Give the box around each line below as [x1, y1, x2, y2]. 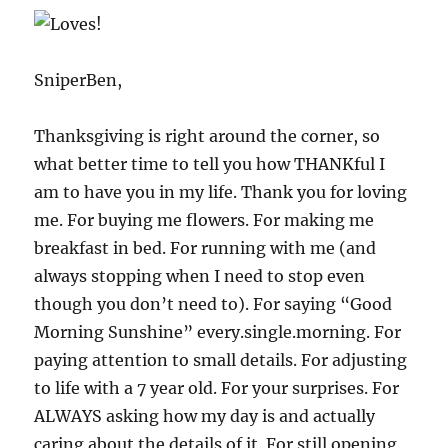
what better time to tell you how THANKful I [34, 153, 386, 174]
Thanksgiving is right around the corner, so [34, 125, 381, 146]
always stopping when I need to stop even [34, 265, 366, 286]
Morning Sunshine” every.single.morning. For [34, 321, 402, 342]
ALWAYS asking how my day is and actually [34, 405, 376, 426]
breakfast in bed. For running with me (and [34, 237, 377, 258]
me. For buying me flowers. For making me [34, 209, 375, 230]
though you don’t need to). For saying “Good [34, 293, 393, 314]
